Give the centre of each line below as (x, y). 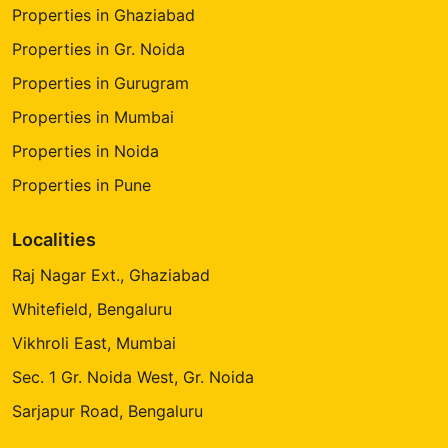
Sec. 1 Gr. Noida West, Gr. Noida (133, 377)
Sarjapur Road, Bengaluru (107, 411)
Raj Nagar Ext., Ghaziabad (111, 275)
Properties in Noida (85, 151)
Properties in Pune (81, 185)
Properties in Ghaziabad (103, 15)
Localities (54, 240)
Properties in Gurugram (100, 83)
